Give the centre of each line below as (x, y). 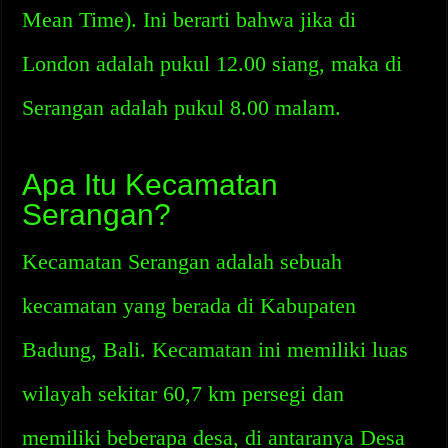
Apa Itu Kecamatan (150, 184)
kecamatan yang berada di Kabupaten (189, 305)
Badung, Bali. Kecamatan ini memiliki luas (215, 349)
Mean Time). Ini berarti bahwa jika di (189, 19)
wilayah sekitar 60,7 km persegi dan (183, 393)
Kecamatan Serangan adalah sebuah (182, 261)
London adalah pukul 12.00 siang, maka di (212, 63)
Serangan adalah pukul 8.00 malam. (182, 107)
